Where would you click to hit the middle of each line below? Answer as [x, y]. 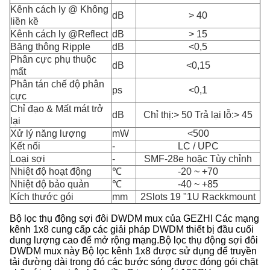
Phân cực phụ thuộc [53, 59]
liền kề [24, 21]
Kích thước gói [42, 197]
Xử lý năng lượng [48, 133]
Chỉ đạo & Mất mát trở [57, 109]
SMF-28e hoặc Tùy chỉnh [198, 159]
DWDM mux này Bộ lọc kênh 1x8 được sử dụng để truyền [133, 251]
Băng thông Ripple [50, 47]
